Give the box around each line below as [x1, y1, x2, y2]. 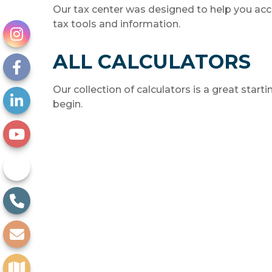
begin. [53, 98, 83, 110]
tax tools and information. [53, 18, 180, 30]
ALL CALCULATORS [53, 49, 251, 73]
